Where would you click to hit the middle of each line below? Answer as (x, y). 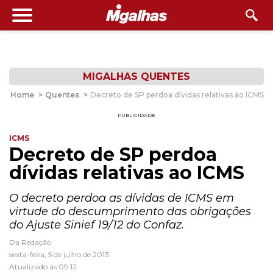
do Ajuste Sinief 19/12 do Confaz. (97, 225)
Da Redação (30, 242)
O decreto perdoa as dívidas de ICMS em (122, 198)
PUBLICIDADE (136, 115)
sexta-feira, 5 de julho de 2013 (59, 254)
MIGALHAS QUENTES (136, 76)
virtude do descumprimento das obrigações (130, 211)
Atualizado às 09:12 (43, 267)
